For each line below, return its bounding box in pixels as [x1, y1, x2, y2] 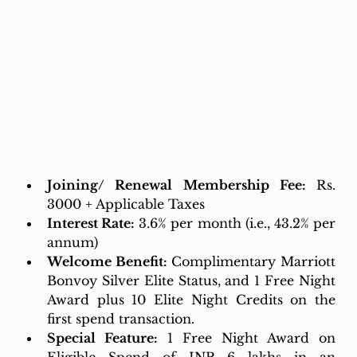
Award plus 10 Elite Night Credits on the [46, 291, 336, 308]
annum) [46, 233, 98, 250]
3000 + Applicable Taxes [46, 195, 205, 212]
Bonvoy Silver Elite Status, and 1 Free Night [46, 272, 336, 288]
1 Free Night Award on [157, 329, 336, 346]
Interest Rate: [46, 214, 135, 231]
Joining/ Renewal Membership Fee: [46, 176, 317, 193]
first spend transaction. [46, 310, 198, 327]
